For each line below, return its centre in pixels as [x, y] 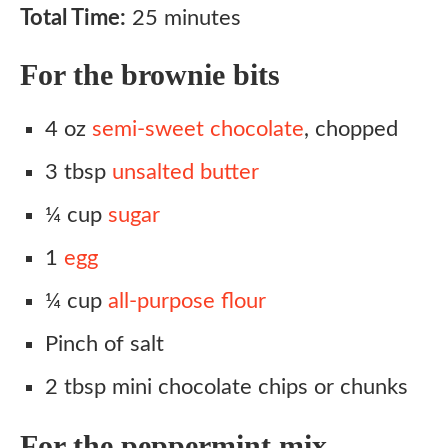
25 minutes [183, 18]
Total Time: [73, 18]
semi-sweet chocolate [198, 129]
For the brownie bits [150, 74]
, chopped [351, 129]
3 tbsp [78, 172]
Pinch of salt [104, 344]
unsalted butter [185, 172]
